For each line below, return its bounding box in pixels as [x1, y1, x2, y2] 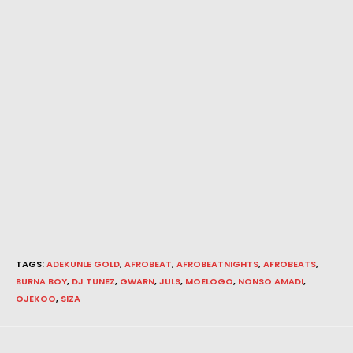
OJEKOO [16, 292, 56, 305]
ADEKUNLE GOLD [46, 257, 120, 270]
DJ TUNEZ [72, 274, 115, 288]
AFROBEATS [263, 257, 316, 270]
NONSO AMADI [238, 274, 303, 288]
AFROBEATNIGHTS [176, 257, 258, 270]
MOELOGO [185, 274, 233, 288]
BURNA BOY [16, 274, 67, 288]
